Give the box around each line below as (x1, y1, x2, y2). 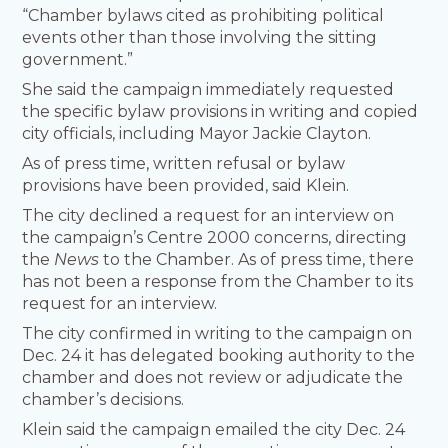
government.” (22, 50, 134, 70)
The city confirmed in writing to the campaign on (22, 324, 413, 344)
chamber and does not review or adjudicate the (22, 368, 404, 388)
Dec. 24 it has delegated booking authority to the (22, 346, 416, 366)
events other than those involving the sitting (22, 28, 378, 48)
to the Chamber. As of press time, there (103, 250, 415, 270)
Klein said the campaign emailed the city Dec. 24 (22, 420, 406, 440)
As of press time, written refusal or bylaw (22, 154, 346, 174)
